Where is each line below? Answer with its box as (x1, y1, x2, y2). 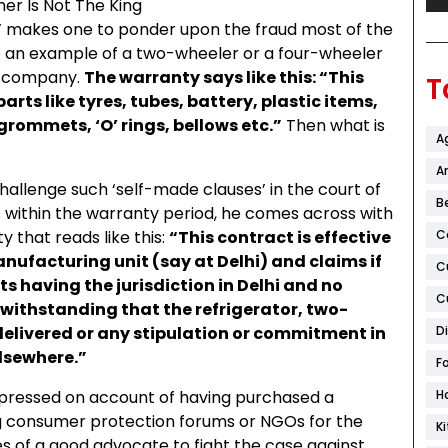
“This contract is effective (169, 225, 391, 249)
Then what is (282, 113, 385, 137)
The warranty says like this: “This (84, 65, 364, 89)
